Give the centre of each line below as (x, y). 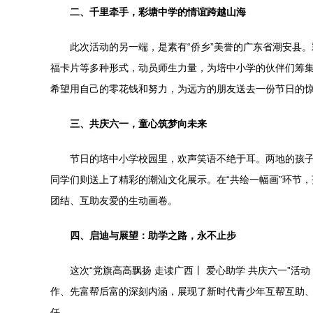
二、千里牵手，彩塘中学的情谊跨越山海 (158, 12)
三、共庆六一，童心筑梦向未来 (138, 124)
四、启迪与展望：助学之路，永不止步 (153, 235)
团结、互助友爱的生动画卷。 (114, 201)
